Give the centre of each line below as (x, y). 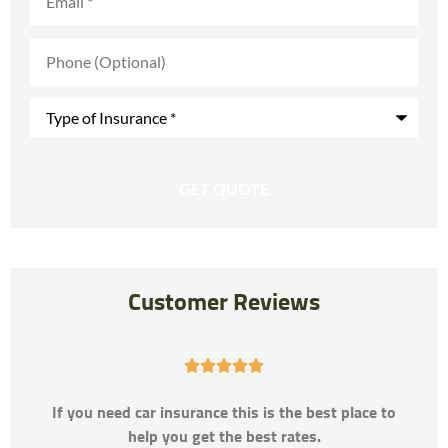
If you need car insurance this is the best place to (224, 412)
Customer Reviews (224, 302)
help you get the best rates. (224, 436)
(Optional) (65, 60)
